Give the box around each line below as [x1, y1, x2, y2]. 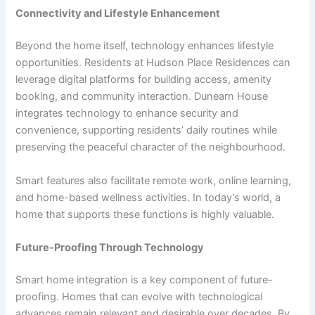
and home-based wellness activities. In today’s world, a [15, 191, 281, 204]
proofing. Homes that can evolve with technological [15, 290, 263, 303]
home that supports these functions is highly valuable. [15, 207, 275, 221]
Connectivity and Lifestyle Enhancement [15, 7, 221, 20]
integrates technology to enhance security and [15, 107, 239, 120]
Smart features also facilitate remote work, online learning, [15, 174, 292, 187]
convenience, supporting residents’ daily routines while [15, 124, 278, 137]
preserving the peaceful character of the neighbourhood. [15, 141, 286, 154]
